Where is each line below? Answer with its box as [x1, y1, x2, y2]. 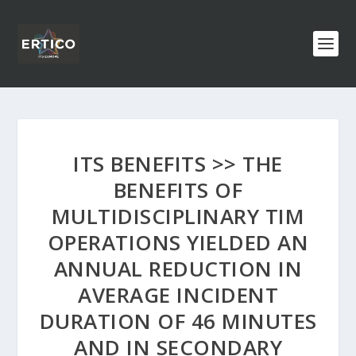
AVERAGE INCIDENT [78, 281, 278, 309]
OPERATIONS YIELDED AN [47, 228, 309, 257]
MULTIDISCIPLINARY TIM [51, 202, 305, 230]
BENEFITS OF [113, 176, 243, 204]
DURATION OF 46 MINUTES [39, 307, 317, 335]
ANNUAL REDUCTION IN [53, 254, 303, 283]
